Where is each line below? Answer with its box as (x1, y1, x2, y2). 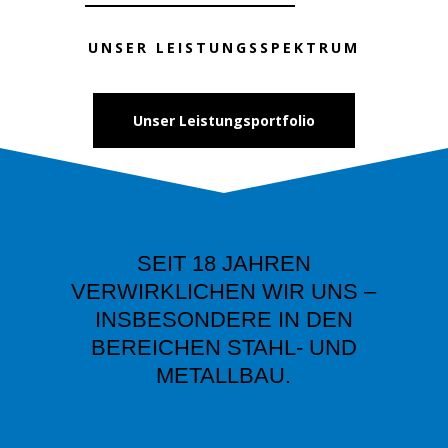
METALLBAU (156, 363, 286, 389)
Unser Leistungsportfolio (132, 111, 315, 131)
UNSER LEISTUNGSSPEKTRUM (87, 38, 360, 58)
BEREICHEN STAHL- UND (90, 335, 357, 361)
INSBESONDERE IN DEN (94, 307, 353, 333)
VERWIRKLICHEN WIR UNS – (71, 279, 377, 305)
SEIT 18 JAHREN (136, 251, 311, 277)
